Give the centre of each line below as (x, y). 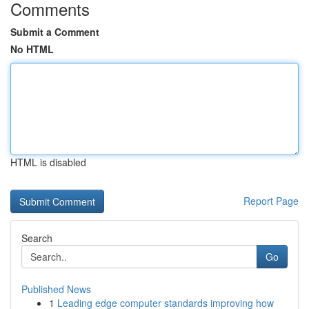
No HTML (32, 49)
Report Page (271, 201)
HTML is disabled (48, 162)
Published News (56, 289)
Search (37, 238)
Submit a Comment (55, 32)
